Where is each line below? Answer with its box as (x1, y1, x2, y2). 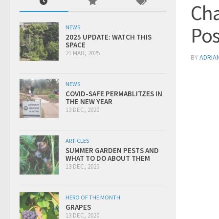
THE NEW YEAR (66, 96, 112, 106)
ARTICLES (66, 136, 89, 144)
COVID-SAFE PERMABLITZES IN (66, 88, 162, 98)
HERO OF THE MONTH (66, 193, 120, 201)
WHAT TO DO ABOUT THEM (66, 153, 150, 163)
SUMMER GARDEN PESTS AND (66, 145, 159, 155)
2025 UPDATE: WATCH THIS (66, 32, 152, 42)
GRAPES (66, 202, 91, 212)
